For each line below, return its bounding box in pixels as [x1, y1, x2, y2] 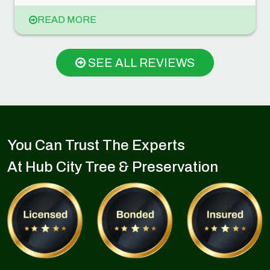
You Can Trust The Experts [7, 137, 185, 154]
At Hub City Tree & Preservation [7, 159, 218, 175]
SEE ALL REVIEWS [86, 56, 195, 70]
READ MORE [37, 14, 96, 25]
